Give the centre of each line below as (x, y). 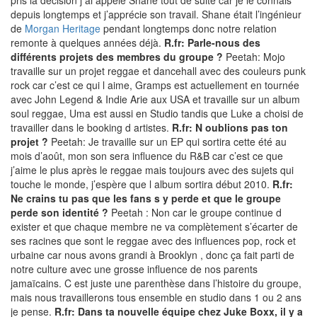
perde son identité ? (59, 213)
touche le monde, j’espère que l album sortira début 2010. (142, 184)
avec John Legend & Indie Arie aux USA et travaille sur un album (155, 99)
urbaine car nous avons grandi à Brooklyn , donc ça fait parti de (152, 255)
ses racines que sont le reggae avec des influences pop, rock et (153, 241)
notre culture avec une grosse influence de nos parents (134, 269)
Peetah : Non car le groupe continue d (195, 213)
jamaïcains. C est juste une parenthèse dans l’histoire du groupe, (156, 283)
